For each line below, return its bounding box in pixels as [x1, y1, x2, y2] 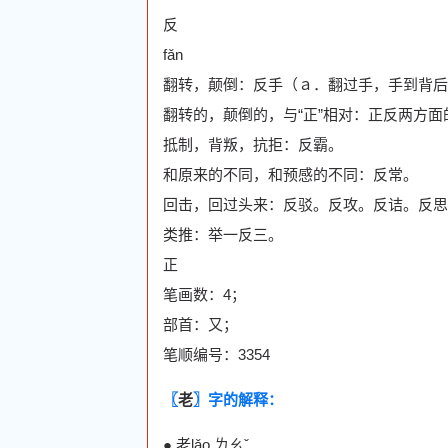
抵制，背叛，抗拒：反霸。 [163, 135, 343, 153]
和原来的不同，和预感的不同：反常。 [163, 165, 418, 183]
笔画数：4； [163, 285, 246, 303]
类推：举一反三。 [163, 225, 283, 243]
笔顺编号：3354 [163, 345, 270, 363]
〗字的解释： [193, 390, 283, 408]
